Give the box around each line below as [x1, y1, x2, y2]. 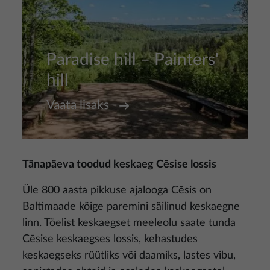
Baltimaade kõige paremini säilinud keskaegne [22, 201, 240, 212]
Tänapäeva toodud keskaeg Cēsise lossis [22, 159, 216, 170]
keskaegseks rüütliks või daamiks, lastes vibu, [22, 250, 236, 261]
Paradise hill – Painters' [46, 51, 219, 68]
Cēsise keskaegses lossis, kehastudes [22, 234, 198, 245]
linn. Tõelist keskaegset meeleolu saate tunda [22, 218, 236, 228]
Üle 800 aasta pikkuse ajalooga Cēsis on [22, 185, 212, 196]
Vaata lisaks [46, 99, 109, 111]
